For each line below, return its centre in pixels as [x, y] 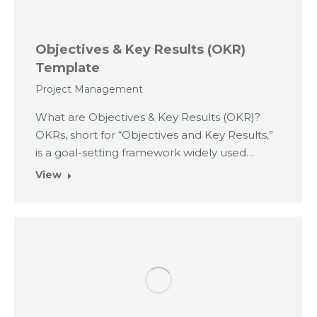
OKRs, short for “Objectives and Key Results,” [154, 134]
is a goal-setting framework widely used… [145, 152]
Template [68, 68]
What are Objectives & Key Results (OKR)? [148, 117]
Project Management [89, 89]
